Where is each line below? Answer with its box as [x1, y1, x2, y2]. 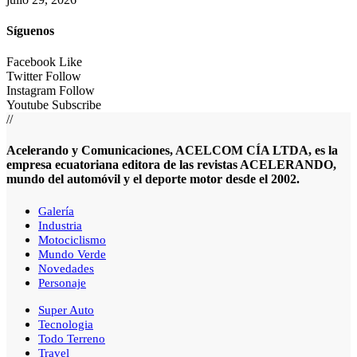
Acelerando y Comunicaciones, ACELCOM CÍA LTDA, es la [6, 143, 338, 158]
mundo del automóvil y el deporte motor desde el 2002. [6, 172, 300, 186]
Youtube [6, 98, 49, 112]
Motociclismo [38, 233, 106, 246]
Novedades [38, 261, 94, 275]
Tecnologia [38, 317, 93, 331]
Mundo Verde [38, 247, 106, 261]
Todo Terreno [38, 331, 105, 345]
